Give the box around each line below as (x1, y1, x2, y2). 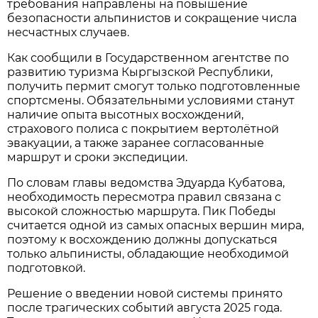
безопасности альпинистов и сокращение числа (7, 11, 297, 25)
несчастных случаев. (7, 25, 130, 39)
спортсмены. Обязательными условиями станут (7, 93, 295, 107)
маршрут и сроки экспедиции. (7, 150, 188, 164)
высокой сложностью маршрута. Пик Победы (7, 204, 277, 218)
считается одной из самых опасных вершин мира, (7, 218, 305, 232)
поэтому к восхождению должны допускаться (7, 232, 278, 246)
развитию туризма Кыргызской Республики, (7, 65, 273, 79)
